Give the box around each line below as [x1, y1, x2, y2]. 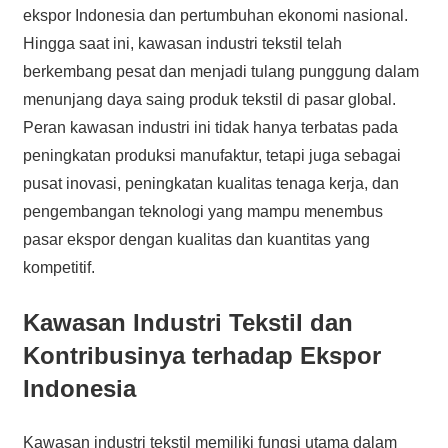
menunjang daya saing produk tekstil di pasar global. [22, 90, 396, 108]
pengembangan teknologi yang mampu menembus [22, 202, 383, 220]
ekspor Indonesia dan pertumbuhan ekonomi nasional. [22, 6, 408, 24]
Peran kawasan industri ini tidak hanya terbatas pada [22, 118, 398, 136]
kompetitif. [22, 258, 95, 276]
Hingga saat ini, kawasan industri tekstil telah [22, 34, 342, 52]
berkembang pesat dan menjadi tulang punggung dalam [22, 62, 419, 80]
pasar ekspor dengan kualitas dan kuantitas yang [22, 230, 370, 248]
